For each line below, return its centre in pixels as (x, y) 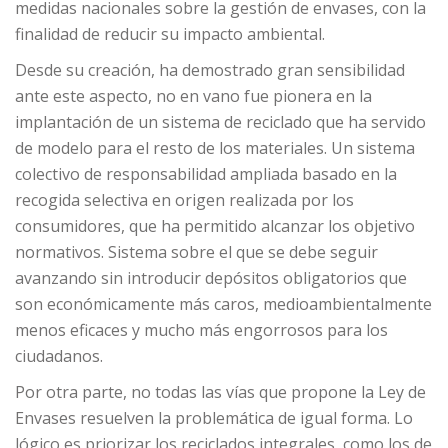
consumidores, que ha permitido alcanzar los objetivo (215, 226)
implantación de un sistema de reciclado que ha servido (220, 122)
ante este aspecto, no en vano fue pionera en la (193, 96)
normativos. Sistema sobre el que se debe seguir (196, 252)
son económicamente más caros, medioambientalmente (223, 304)
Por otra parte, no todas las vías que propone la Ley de (220, 392)
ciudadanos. (59, 356)
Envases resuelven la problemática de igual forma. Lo (214, 418)
